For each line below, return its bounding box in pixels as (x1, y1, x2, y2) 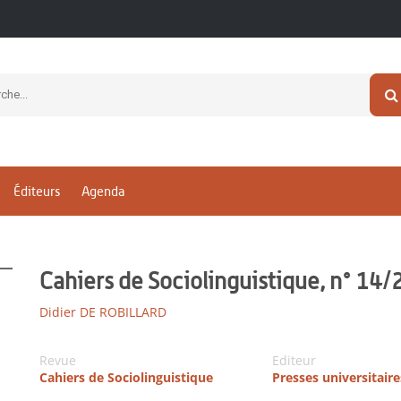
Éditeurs (13, 183, 60, 200)
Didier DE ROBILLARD (39, 303, 166, 320)
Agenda (81, 183, 124, 200)
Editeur (271, 352, 316, 369)
